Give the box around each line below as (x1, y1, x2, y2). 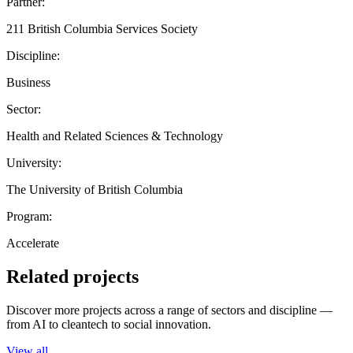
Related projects (6, 266, 139, 287)
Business (6, 75, 50, 89)
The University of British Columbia (6, 182, 183, 196)
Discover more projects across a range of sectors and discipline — (6, 303, 333, 317)
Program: (6, 209, 52, 223)
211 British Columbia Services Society (6, 21, 198, 35)
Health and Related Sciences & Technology (6, 128, 223, 143)
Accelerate (6, 236, 59, 250)
